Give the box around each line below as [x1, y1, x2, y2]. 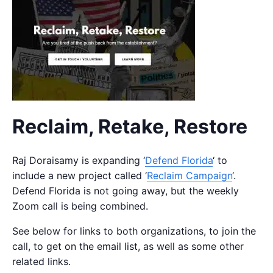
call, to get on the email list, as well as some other [12, 239, 244, 252]
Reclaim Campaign [147, 169, 232, 182]
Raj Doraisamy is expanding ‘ [12, 154, 145, 166]
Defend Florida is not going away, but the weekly [12, 184, 239, 197]
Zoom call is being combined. [12, 199, 148, 212]
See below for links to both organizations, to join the [12, 224, 256, 237]
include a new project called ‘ [12, 169, 147, 182]
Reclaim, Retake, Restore [12, 114, 247, 138]
